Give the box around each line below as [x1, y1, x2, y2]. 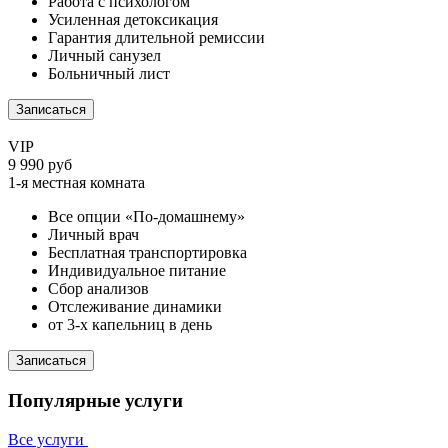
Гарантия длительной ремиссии [48, 29, 265, 47]
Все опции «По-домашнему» [48, 208, 245, 226]
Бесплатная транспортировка [48, 244, 247, 262]
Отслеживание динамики [48, 298, 222, 316]
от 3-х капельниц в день [48, 316, 212, 334]
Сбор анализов [48, 280, 149, 298]
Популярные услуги [8, 389, 183, 411]
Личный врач [48, 226, 139, 244]
